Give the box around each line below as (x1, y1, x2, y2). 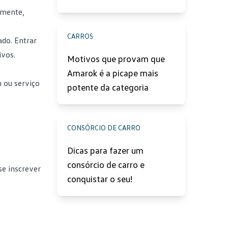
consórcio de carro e (67, 159, 145, 170)
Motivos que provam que (67, 53, 165, 64)
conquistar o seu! (67, 173, 132, 184)
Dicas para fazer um (67, 145, 144, 156)
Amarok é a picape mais (67, 67, 158, 78)
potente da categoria (67, 81, 149, 93)
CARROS (67, 32, 93, 40)
